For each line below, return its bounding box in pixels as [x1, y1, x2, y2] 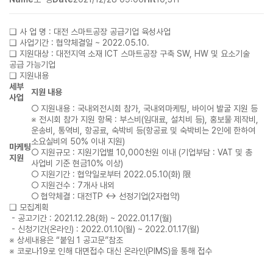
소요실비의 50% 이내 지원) [31, 136, 125, 146]
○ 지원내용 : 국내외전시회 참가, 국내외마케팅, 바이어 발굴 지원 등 [31, 104, 258, 113]
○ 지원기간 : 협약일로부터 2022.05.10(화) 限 [31, 169, 191, 179]
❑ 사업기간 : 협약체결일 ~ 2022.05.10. [9, 38, 149, 48]
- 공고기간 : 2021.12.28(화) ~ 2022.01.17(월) [9, 213, 172, 223]
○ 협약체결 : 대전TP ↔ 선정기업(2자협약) [31, 191, 180, 201]
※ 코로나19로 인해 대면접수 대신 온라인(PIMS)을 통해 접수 [9, 246, 212, 256]
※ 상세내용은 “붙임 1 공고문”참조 [9, 235, 123, 245]
